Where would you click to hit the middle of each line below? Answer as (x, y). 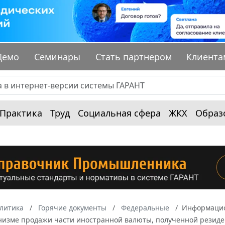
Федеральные (145, 207)
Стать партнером (133, 57)
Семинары (58, 57)
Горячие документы (72, 207)
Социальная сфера (119, 113)
